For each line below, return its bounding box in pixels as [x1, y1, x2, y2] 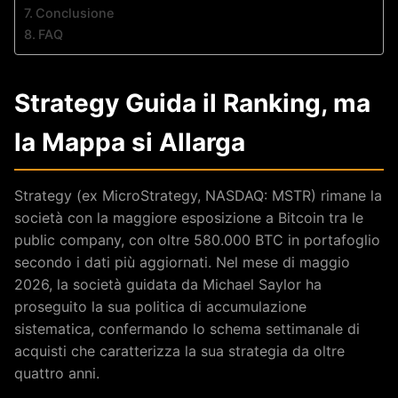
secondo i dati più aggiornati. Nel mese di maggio [14, 252, 350, 271]
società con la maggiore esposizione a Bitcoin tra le [14, 208, 363, 227]
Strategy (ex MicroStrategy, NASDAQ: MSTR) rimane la [14, 186, 382, 204]
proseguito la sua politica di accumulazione [14, 297, 306, 315]
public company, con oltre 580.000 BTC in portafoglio [14, 230, 380, 249]
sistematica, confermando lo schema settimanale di [14, 319, 360, 338]
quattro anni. [14, 363, 99, 382]
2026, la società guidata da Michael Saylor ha [14, 275, 322, 293]
